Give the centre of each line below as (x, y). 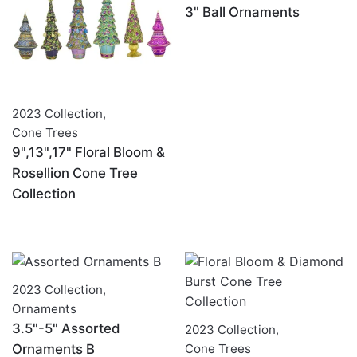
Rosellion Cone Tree (75, 173)
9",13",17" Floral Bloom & (88, 152)
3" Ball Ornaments (242, 12)
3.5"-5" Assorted (66, 328)
